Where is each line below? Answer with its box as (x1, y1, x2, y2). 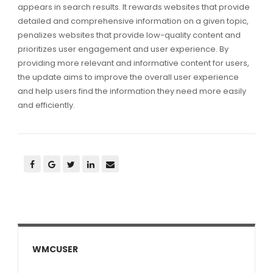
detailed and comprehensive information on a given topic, (17, 15, 249, 27)
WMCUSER (32, 243, 78, 256)
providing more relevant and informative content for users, (17, 57, 249, 69)
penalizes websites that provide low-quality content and (17, 29, 241, 41)
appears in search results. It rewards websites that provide (17, 1, 250, 13)
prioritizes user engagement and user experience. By (17, 43, 229, 55)
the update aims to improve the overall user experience (17, 71, 239, 83)
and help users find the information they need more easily (17, 85, 246, 97)
